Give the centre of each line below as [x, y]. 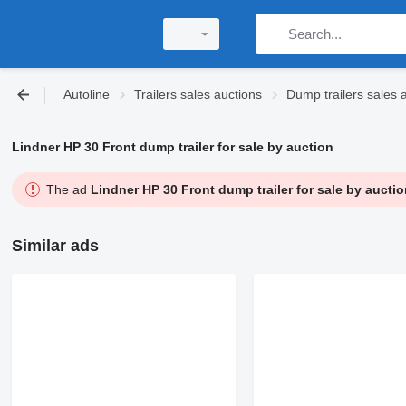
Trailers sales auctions [198, 94]
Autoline [87, 94]
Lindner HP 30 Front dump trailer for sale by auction [172, 147]
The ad [68, 189]
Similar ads [55, 246]
